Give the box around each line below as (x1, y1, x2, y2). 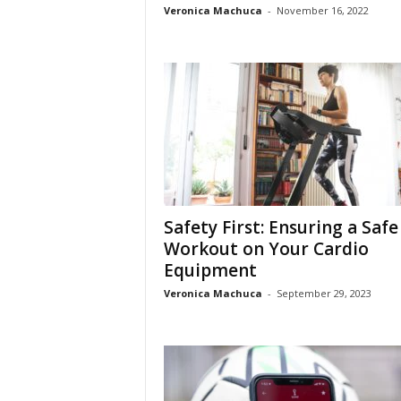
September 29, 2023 (276, 286, 371, 300)
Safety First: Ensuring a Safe (163, 216, 398, 239)
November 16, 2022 (276, 4, 369, 17)
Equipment (163, 259, 257, 282)
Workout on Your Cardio (163, 237, 369, 260)
